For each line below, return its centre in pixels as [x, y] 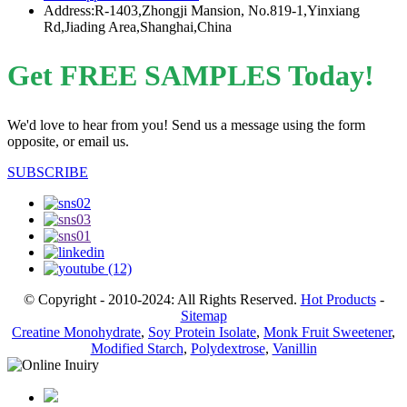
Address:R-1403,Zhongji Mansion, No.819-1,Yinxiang [202, 10]
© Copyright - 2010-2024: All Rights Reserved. [162, 299]
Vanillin [294, 348]
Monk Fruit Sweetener [328, 332]
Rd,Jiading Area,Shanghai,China [138, 26]
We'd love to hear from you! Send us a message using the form [186, 124]
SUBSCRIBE [48, 172]
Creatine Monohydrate [76, 332]
